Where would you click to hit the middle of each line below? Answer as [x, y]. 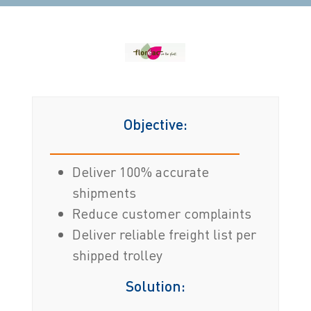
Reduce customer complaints [162, 213]
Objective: [155, 124]
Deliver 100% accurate [141, 171]
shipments [104, 192]
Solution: [155, 285]
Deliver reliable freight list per [165, 234]
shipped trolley [118, 255]
